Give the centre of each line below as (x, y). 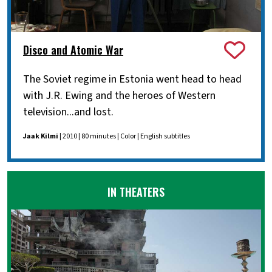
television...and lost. (68, 112)
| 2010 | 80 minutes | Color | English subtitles (124, 136)
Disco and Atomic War (73, 50)
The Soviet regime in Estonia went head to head (132, 79)
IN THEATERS (136, 192)
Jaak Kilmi (41, 136)
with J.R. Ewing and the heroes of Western (119, 95)
